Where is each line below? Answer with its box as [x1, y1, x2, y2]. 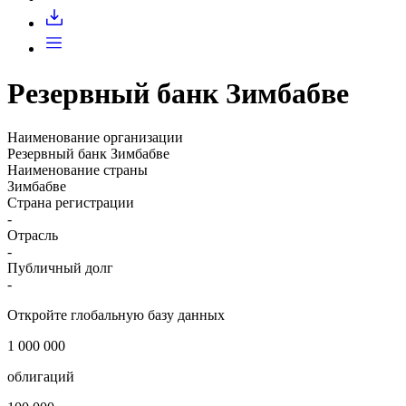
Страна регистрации [7, 195, 134, 211]
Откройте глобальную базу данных [7, 307, 225, 324]
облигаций [7, 369, 74, 385]
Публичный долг [7, 260, 113, 276]
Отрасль [7, 227, 58, 244]
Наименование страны [7, 162, 148, 179]
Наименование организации [7, 130, 183, 146]
